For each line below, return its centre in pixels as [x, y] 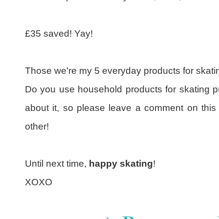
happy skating [120, 164]
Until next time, [56, 164]
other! [37, 127]
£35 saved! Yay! [59, 34]
